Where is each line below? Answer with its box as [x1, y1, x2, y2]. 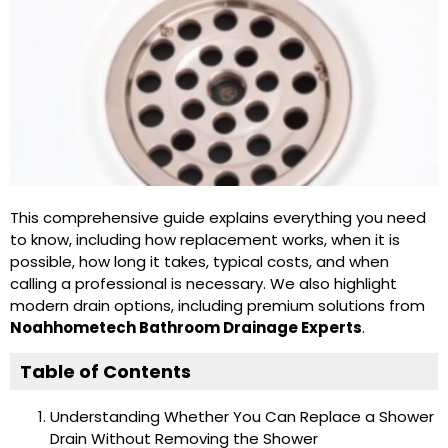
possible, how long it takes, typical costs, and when [10, 250, 389, 272]
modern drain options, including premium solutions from [10, 294, 425, 316]
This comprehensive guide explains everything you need [10, 206, 426, 228]
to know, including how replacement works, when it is [10, 228, 400, 250]
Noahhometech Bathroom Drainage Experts [10, 316, 362, 338]
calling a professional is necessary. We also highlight [10, 272, 397, 294]
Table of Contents [20, 359, 191, 385]
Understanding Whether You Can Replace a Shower [50, 406, 434, 428]
